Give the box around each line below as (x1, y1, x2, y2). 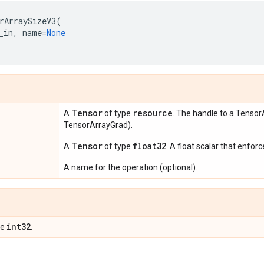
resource (133, 107, 173, 118)
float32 (133, 140, 166, 151)
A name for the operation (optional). (64, 163, 197, 172)
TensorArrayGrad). (64, 120, 133, 130)
